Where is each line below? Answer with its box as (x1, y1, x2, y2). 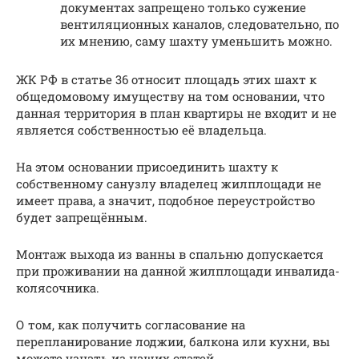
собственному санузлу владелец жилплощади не (16, 175, 321, 192)
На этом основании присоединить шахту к (16, 159, 278, 175)
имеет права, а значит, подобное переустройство (16, 192, 315, 209)
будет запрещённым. (16, 209, 147, 226)
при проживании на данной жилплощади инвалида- (16, 263, 340, 280)
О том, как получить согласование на (16, 317, 245, 333)
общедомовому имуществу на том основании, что (16, 88, 325, 105)
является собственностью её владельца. (16, 122, 267, 139)
